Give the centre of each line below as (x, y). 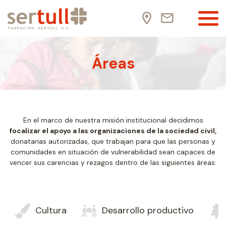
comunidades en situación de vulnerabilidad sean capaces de (113, 152)
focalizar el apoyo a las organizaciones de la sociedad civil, (113, 130)
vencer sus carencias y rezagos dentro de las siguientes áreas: (113, 162)
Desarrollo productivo (148, 211)
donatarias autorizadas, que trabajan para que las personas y (113, 141)
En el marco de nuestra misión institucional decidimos (113, 120)
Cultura (51, 211)
